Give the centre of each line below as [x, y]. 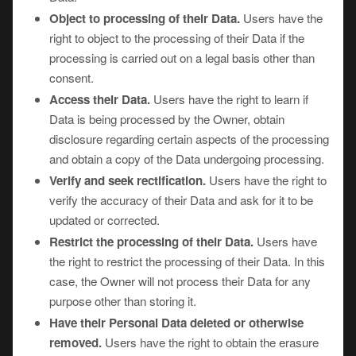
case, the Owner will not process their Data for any [180, 281]
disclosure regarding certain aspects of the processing [189, 139]
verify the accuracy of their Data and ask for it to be [181, 200]
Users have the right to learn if [229, 99]
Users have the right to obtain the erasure [210, 342]
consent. [72, 77]
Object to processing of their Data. [145, 18]
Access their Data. [100, 99]
